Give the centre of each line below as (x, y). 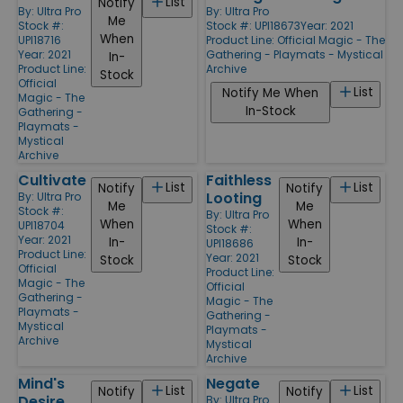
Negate (233, 383)
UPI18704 (41, 225)
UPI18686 (230, 243)
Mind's (41, 383)
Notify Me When (270, 93)
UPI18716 (40, 40)
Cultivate (52, 180)
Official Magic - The (331, 40)
